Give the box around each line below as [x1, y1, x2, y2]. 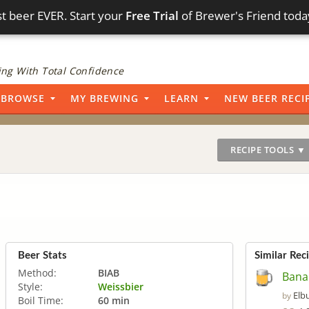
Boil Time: [18, 293, 63, 307]
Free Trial [126, 8, 179, 23]
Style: [18, 279, 43, 293]
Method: [18, 266, 57, 279]
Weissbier [98, 279, 143, 293]
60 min [98, 293, 130, 307]
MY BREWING [70, 92, 139, 105]
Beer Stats [18, 250, 67, 261]
